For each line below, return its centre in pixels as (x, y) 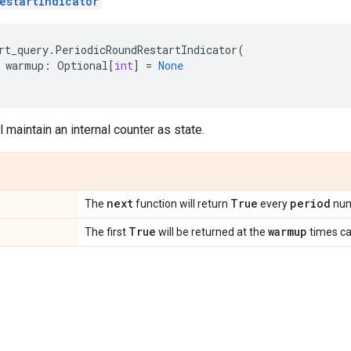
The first (107, 232)
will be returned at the (212, 232)
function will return (182, 204)
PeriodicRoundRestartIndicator (146, 50)
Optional (83, 65)
